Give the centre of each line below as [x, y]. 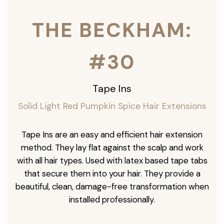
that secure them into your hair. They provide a [112, 173]
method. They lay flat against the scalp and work [112, 147]
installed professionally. [112, 199]
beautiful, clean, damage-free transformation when [112, 186]
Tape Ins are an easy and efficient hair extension [112, 134]
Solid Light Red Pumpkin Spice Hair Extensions [112, 106]
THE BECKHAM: [112, 30]
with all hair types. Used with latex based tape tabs [112, 160]
